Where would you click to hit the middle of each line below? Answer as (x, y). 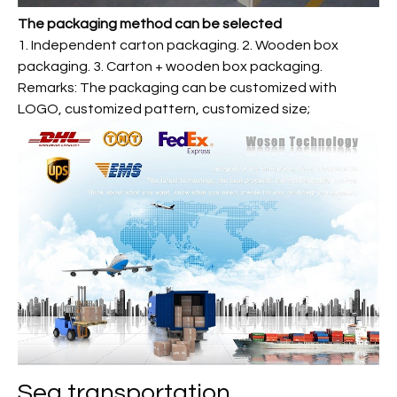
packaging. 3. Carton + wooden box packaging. (170, 67)
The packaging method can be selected (150, 24)
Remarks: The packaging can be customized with (177, 88)
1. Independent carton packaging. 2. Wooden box (178, 46)
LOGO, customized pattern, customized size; (164, 109)
